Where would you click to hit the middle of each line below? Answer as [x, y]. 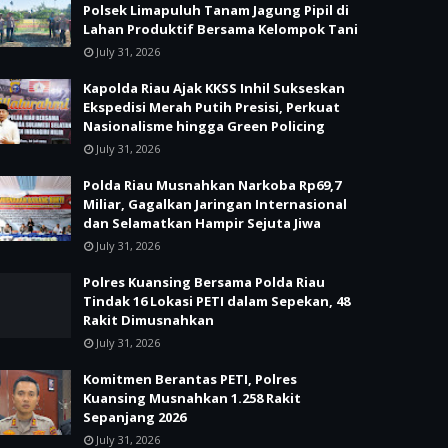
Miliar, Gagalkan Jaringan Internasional [215, 204]
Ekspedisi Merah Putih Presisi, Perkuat [211, 107]
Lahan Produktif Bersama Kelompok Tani [220, 29]
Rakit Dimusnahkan [148, 320]
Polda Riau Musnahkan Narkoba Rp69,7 [212, 185]
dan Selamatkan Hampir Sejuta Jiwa [202, 223]
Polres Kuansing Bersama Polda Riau [204, 282]
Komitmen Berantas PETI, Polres [190, 379]
